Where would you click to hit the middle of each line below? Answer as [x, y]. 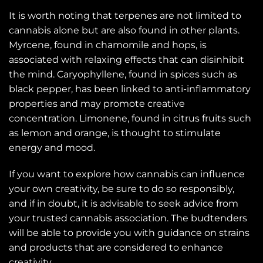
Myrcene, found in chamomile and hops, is [108, 45]
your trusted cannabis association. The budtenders [128, 218]
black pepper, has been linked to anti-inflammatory [130, 89]
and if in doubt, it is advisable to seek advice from [124, 204]
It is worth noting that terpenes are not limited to [125, 15]
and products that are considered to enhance [116, 248]
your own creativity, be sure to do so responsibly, [122, 189]
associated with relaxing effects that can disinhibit [127, 59]
